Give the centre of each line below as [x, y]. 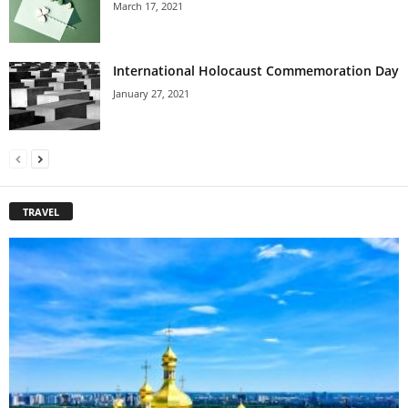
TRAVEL [41, 211]
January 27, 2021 [151, 93]
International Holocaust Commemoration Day [256, 70]
